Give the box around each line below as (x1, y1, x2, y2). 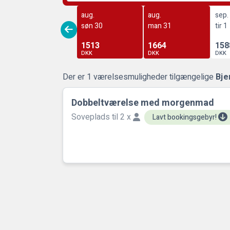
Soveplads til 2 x (71, 110, 133, 123)
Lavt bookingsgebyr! (152, 111, 218, 123)
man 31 (148, 20, 172, 31)
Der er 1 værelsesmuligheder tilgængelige (63, 70, 216, 83)
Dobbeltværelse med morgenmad (71, 95, 214, 110)
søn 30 (81, 20, 103, 31)
